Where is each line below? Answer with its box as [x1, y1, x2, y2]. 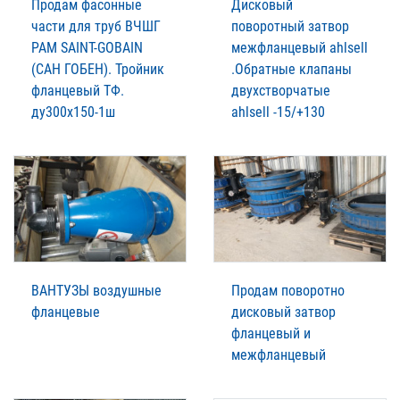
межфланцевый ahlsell [231, 39, 368, 57]
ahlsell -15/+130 [231, 104, 325, 121]
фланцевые [31, 304, 100, 321]
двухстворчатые [231, 82, 330, 100]
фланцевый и [231, 325, 311, 343]
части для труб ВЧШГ [31, 18, 161, 36]
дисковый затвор [231, 304, 336, 321]
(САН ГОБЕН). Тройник [31, 61, 164, 79]
